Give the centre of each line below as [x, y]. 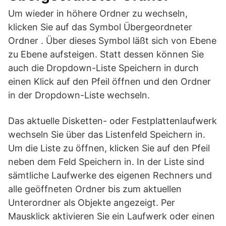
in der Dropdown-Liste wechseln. [79, 95]
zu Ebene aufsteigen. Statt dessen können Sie [106, 54]
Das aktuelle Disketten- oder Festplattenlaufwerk [112, 121]
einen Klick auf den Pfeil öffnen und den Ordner [109, 81]
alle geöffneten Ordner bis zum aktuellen [95, 189]
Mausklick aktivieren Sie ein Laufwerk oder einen [111, 216]
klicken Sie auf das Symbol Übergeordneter [100, 27]
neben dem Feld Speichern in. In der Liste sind [106, 162]
